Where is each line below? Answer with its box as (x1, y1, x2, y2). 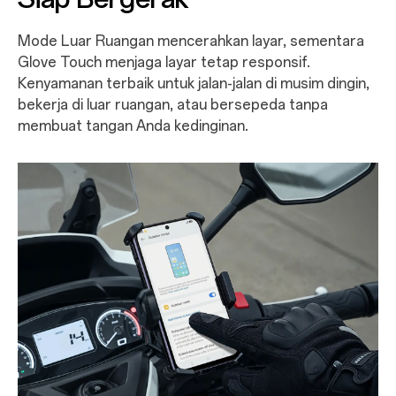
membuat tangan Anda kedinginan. (17, 117, 248, 134)
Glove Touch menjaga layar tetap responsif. (17, 53, 310, 71)
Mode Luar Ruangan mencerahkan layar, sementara (17, 32, 364, 49)
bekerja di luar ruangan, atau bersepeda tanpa (17, 95, 328, 113)
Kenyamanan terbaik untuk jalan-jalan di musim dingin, (17, 74, 369, 92)
